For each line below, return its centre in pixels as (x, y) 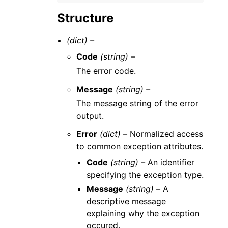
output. (90, 116)
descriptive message (126, 201)
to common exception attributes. (140, 146)
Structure (85, 18)
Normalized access (165, 134)
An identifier (169, 162)
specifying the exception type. (145, 175)
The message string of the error (138, 103)
